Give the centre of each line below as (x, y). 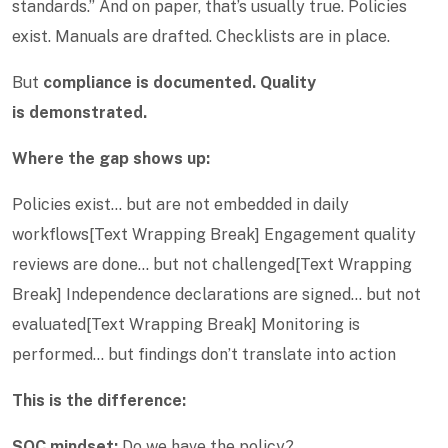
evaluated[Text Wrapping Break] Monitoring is (186, 324)
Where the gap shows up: (111, 158)
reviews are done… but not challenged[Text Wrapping (212, 264)
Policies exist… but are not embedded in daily (180, 204)
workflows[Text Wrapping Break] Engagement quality (214, 234)
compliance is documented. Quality (179, 82)
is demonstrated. (79, 112)
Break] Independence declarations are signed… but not (216, 294)
